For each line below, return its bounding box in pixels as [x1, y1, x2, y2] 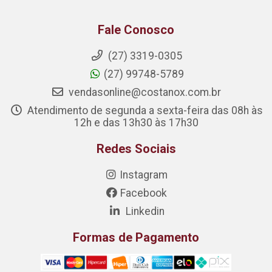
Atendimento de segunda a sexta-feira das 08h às [24, 104, 263, 117]
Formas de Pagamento [73, 230, 199, 245]
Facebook [120, 187, 167, 199]
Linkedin [123, 205, 165, 217]
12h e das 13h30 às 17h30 [73, 117, 199, 129]
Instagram [120, 169, 168, 181]
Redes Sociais [96, 141, 176, 156]
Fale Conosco [98, 22, 174, 37]
